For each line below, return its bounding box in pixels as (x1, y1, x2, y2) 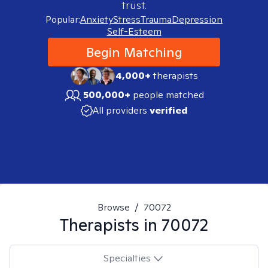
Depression (172, 13, 223, 26)
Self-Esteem (106, 25, 162, 38)
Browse (97, 201, 130, 214)
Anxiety (80, 13, 113, 26)
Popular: (45, 13, 80, 26)
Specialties (103, 251, 151, 264)
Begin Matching (86, 44, 182, 60)
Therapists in (60, 214, 162, 236)
